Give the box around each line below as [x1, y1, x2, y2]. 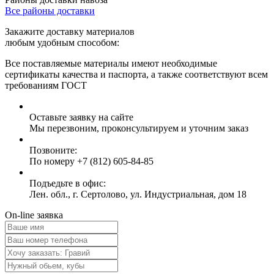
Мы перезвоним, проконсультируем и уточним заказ [29, 123, 248, 133]
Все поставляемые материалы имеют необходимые [5, 58, 217, 68]
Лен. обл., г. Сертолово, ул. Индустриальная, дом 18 [29, 189, 246, 199]
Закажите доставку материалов [5, 26, 135, 37]
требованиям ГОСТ [5, 80, 87, 91]
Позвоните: [29, 145, 77, 155]
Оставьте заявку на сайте [29, 112, 133, 122]
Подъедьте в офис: [29, 178, 106, 188]
